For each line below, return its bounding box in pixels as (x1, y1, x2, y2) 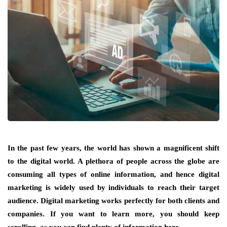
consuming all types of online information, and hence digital (8, 170, 219, 179)
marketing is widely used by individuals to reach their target (8, 183, 219, 192)
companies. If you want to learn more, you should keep (8, 210, 219, 218)
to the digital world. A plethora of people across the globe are (8, 157, 219, 166)
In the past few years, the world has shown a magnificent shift (8, 144, 219, 153)
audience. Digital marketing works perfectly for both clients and (8, 197, 219, 205)
